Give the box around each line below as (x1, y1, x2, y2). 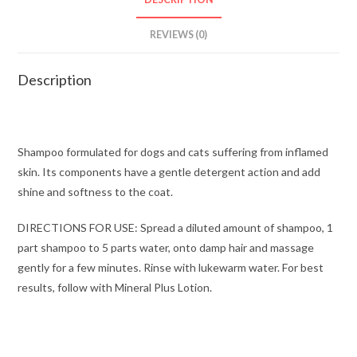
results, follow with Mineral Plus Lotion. (18, 280, 213, 294)
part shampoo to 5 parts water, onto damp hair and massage (18, 241, 315, 254)
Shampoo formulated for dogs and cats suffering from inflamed (18, 145, 329, 159)
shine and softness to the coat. (18, 185, 174, 198)
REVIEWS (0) (150, 29, 207, 41)
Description (18, 71, 92, 88)
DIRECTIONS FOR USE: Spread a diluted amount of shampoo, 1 (18, 221, 334, 234)
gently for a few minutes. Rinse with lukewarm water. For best (18, 261, 324, 274)
